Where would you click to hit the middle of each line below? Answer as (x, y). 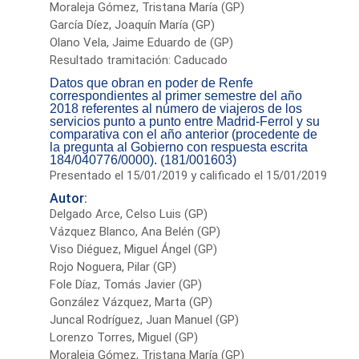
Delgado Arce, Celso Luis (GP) (129, 214)
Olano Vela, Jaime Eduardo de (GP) (142, 42)
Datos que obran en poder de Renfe (152, 83)
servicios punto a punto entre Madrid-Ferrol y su (185, 121)
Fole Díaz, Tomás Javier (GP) (126, 284)
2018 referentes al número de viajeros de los (176, 108)
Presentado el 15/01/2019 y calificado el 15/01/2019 (189, 175)
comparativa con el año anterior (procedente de (184, 134)
